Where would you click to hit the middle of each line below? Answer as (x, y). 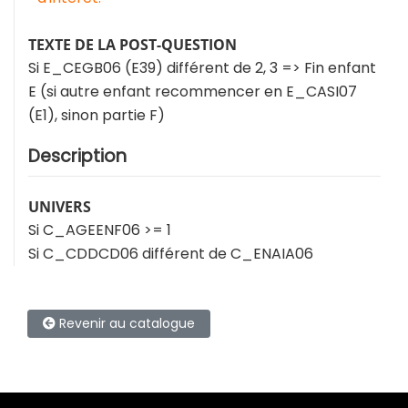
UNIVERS (60, 207)
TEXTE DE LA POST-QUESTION (133, 45)
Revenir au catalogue (125, 324)
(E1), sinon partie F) (97, 116)
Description (77, 157)
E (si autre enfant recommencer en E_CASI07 (193, 92)
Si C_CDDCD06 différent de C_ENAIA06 (171, 254)
